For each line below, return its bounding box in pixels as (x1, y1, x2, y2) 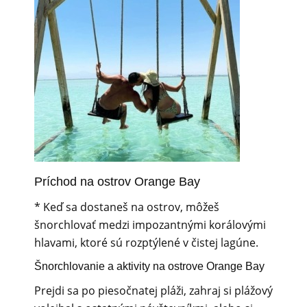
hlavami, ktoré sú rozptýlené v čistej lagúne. (34, 234, 258, 250)
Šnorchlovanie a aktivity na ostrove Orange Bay (34, 260, 265, 273)
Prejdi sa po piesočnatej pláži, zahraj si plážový (34, 282, 273, 298)
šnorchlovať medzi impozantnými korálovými (34, 217, 266, 232)
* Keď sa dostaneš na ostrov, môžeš (34, 199, 219, 214)
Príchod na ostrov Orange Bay (34, 175, 200, 189)
